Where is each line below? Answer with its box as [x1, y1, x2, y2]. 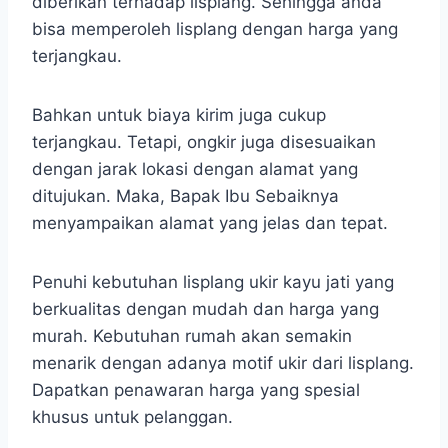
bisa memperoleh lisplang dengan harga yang [32, 19, 398, 40]
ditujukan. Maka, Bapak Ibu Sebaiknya [32, 186, 339, 207]
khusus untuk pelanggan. [32, 407, 233, 428]
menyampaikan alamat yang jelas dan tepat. [32, 213, 388, 234]
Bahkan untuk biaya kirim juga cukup [32, 105, 326, 126]
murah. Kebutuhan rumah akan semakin [32, 326, 352, 347]
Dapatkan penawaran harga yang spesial [32, 380, 360, 401]
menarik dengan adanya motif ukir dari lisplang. [32, 353, 414, 374]
